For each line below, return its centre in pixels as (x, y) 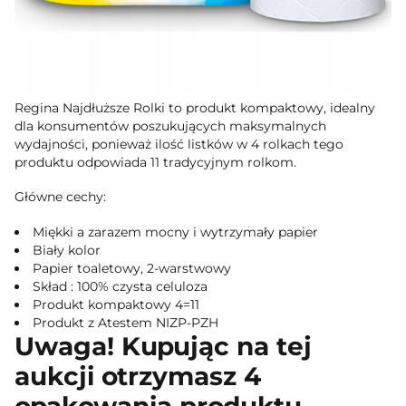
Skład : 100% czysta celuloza (120, 286)
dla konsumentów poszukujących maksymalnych (170, 126)
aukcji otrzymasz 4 (138, 376)
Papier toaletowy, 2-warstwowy (132, 268)
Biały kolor (67, 250)
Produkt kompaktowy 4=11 (116, 304)
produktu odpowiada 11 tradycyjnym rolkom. (155, 163)
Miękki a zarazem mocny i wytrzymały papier (175, 232)
